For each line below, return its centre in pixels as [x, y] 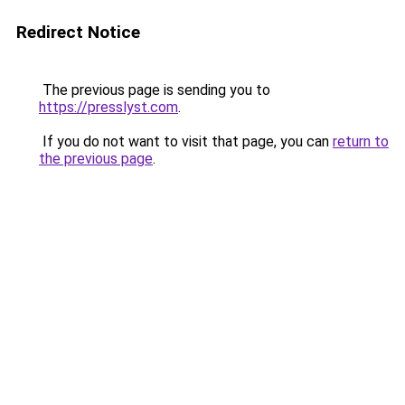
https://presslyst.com [108, 107]
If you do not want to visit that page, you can [186, 141]
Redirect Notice [78, 32]
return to [361, 141]
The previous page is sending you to [155, 90]
